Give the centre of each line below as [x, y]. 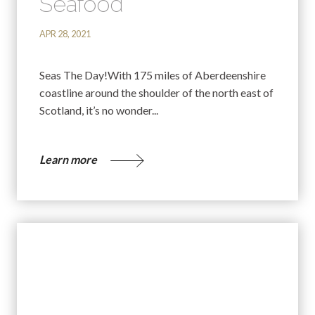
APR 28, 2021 [65, 34]
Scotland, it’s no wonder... [99, 110]
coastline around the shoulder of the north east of [156, 93]
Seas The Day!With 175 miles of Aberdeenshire [153, 75]
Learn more [69, 160]
